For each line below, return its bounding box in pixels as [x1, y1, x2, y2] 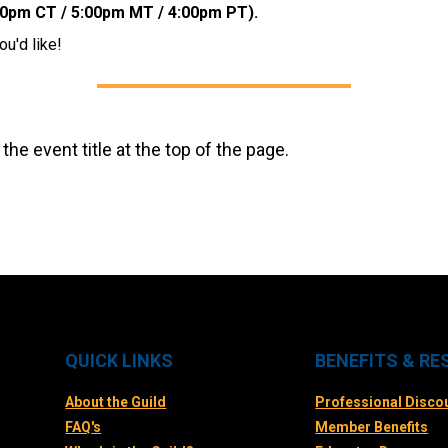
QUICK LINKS [65, 350, 174, 371]
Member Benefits [315, 419, 429, 435]
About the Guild [65, 394, 167, 410]
